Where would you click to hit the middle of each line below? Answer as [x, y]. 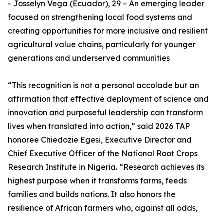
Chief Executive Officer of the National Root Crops [103, 154]
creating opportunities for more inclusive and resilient [108, 31]
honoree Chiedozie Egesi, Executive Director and [100, 140]
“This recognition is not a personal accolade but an [103, 85]
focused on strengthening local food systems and [100, 17]
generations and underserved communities [89, 58]
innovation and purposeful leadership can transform [105, 113]
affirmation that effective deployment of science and [108, 99]
